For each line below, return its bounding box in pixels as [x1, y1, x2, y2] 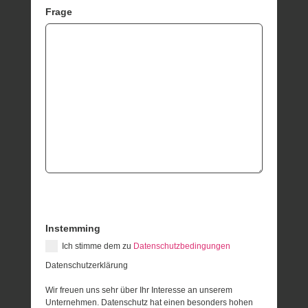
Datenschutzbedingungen [133, 241, 231, 251]
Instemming [45, 222, 101, 234]
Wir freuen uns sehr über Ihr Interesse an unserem [45, 285, 233, 295]
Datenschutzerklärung [45, 260, 129, 270]
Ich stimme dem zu [62, 241, 134, 251]
